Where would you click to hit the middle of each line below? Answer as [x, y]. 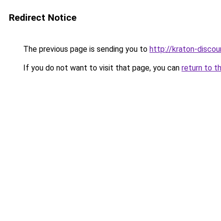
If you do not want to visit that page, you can [101, 68]
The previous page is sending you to [85, 49]
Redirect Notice [43, 18]
